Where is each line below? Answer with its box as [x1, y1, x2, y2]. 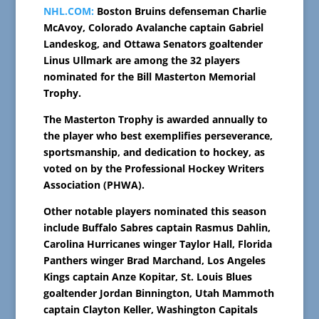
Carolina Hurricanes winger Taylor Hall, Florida [43, 237, 272, 251]
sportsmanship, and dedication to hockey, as [43, 145, 265, 159]
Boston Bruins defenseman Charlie [93, 4, 266, 19]
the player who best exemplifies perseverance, [43, 129, 273, 143]
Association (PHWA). [43, 178, 145, 192]
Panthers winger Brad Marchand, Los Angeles [43, 253, 266, 268]
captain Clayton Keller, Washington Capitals [43, 303, 258, 317]
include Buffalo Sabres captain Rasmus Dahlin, [43, 221, 271, 235]
